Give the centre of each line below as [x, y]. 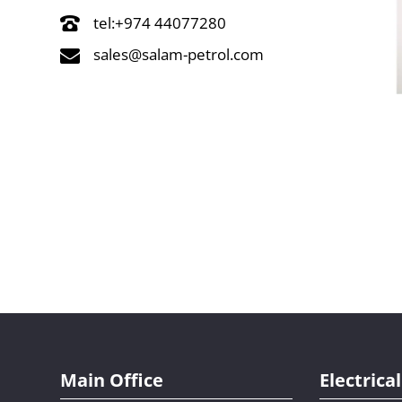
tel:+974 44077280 [160, 23]
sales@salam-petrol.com [179, 55]
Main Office [112, 380]
